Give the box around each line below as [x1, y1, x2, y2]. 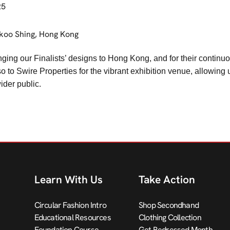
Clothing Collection [138, 212, 201, 223]
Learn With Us [34, 172, 103, 186]
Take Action [138, 172, 195, 186]
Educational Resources [34, 212, 111, 223]
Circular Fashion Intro [34, 200, 106, 210]
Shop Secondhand [138, 200, 199, 210]
